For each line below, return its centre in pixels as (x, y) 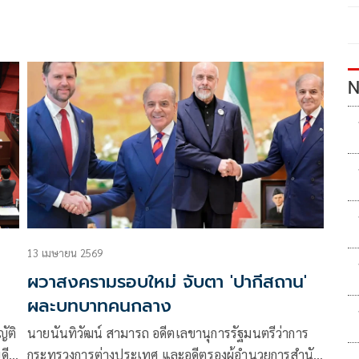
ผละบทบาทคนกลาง (99, 305)
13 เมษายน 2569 (65, 252)
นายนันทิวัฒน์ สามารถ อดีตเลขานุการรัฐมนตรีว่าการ (168, 333)
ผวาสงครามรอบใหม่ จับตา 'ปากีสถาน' (167, 281)
